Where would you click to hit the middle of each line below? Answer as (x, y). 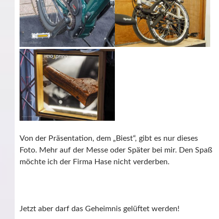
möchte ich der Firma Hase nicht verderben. (95, 162)
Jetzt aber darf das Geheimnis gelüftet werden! (99, 208)
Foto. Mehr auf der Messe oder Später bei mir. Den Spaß (116, 150)
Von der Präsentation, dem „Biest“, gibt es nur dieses (109, 138)
